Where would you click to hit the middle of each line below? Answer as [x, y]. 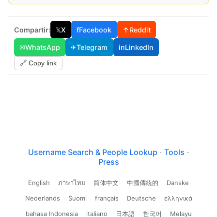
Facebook [95, 30]
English [39, 183]
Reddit [140, 30]
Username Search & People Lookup [93, 152]
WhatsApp [42, 47]
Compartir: [32, 30]
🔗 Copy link [38, 63]
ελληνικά [178, 198]
